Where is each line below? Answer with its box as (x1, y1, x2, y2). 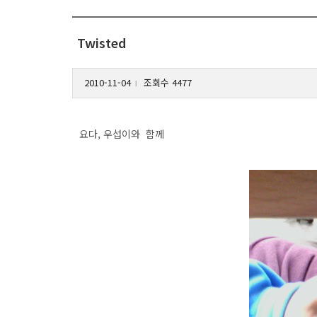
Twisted (77, 33, 126, 52)
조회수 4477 (141, 76, 192, 89)
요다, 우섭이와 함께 (79, 127, 164, 141)
